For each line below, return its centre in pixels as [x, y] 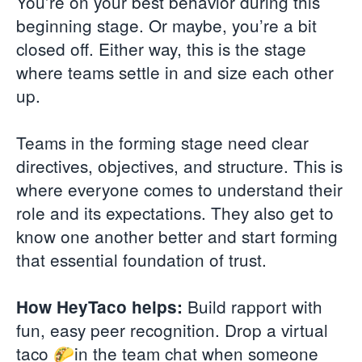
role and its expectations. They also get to [175, 213]
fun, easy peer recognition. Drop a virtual [172, 329]
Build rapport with [253, 306]
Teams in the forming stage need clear [162, 143]
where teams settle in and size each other [175, 72]
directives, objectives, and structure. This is [179, 166]
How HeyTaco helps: [99, 306]
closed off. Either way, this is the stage [161, 49]
